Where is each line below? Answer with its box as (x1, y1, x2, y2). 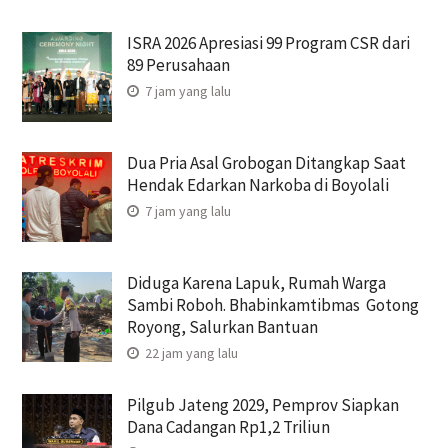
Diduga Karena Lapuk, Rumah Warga (126, 271, 386, 294)
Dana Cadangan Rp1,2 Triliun (126, 415, 330, 438)
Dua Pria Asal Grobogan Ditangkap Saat (126, 151, 406, 174)
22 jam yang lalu (141, 343, 238, 362)
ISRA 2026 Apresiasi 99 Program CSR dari (126, 31, 410, 54)
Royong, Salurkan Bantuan (126, 315, 321, 338)
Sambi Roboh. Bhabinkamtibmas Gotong (126, 293, 419, 316)
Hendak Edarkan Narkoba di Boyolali (126, 173, 389, 196)
